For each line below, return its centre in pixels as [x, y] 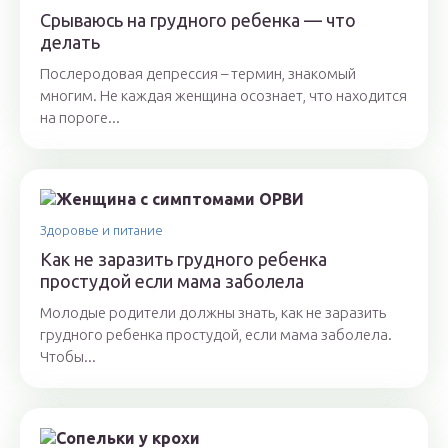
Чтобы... [68, 357]
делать [70, 42]
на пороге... [80, 118]
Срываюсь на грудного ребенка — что [198, 20]
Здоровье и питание [101, 230]
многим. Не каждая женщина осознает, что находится [223, 96]
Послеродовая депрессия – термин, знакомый [198, 74]
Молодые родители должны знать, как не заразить [213, 313]
